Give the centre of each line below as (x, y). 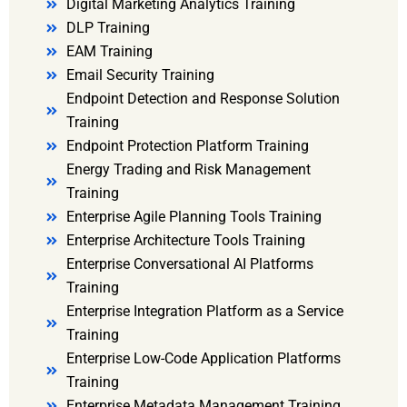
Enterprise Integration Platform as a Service (204, 312)
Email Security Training (140, 75)
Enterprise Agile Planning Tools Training (194, 217)
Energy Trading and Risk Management (188, 170)
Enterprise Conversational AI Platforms (189, 264)
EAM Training (109, 52)
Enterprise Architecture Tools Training (185, 241)
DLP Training (108, 28)
